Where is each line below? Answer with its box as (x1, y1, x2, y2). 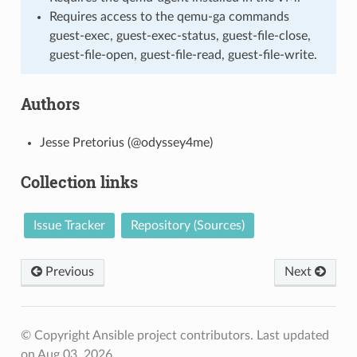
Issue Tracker (33, 218, 105, 232)
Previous (41, 265, 94, 278)
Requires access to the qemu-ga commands (49, 10, 289, 23)
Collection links (20, 171, 138, 192)
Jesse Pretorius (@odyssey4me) (39, 135, 213, 149)
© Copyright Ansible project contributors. (20, 328, 257, 342)
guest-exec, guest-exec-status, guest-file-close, (49, 29, 311, 42)
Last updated (256, 328, 329, 342)
